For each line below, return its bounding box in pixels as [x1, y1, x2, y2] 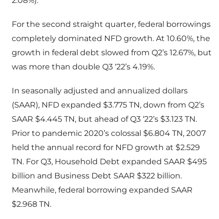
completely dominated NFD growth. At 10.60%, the [12, 34, 210, 44]
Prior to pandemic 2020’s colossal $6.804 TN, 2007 [12, 129, 206, 138]
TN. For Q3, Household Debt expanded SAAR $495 [12, 157, 207, 167]
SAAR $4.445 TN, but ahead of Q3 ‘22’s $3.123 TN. [12, 114, 197, 124]
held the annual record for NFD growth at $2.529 [12, 143, 200, 153]
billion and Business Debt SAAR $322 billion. [12, 171, 182, 181]
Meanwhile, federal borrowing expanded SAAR [12, 185, 193, 195]
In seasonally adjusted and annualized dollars [12, 86, 188, 96]
